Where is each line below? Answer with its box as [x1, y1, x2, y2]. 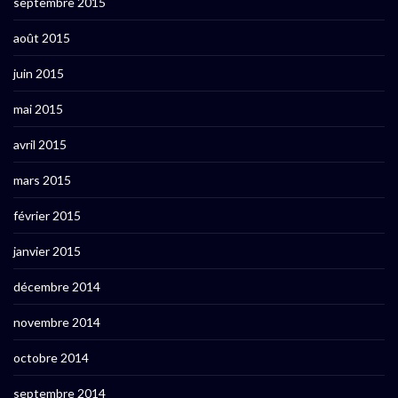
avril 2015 [13, 137, 67, 153]
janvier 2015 [13, 243, 81, 259]
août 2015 [13, 30, 70, 46]
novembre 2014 [13, 314, 100, 330]
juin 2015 [13, 66, 64, 82]
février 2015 [13, 208, 81, 224]
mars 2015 [13, 172, 71, 188]
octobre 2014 [13, 350, 89, 366]
